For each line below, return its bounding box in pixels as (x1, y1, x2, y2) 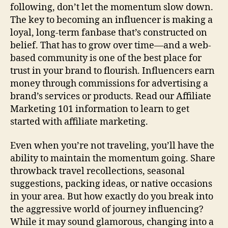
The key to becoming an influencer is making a (10, 14, 213, 26)
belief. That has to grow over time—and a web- (10, 39, 211, 51)
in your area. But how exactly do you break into (10, 191, 213, 203)
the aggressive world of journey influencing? (10, 204, 204, 215)
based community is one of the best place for (10, 52, 202, 64)
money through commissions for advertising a (10, 77, 208, 90)
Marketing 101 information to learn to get (10, 103, 189, 115)
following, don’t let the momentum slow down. (10, 1, 213, 13)
